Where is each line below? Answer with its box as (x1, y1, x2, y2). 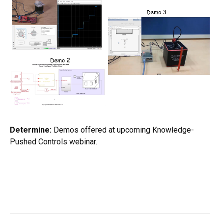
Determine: (10, 125, 52, 135)
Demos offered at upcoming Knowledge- (52, 125, 194, 135)
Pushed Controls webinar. (10, 137, 97, 146)
